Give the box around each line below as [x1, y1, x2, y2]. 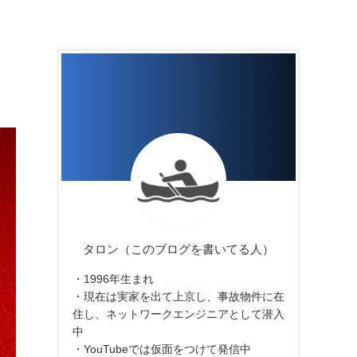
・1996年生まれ [73, 272, 154, 285]
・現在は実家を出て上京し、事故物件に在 [73, 289, 284, 303]
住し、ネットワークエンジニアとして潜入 [73, 307, 284, 320]
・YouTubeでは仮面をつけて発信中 [73, 342, 251, 355]
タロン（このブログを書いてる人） [83, 241, 274, 256]
